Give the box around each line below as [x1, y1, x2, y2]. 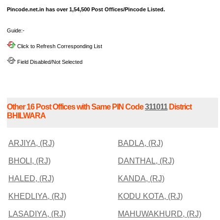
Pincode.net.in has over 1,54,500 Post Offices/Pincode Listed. [7, 6, 165, 13]
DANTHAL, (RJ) [118, 156, 174, 165]
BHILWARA [7, 111, 46, 120]
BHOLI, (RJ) [8, 156, 51, 165]
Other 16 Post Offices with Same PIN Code [7, 102, 145, 111]
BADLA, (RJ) [118, 138, 163, 147]
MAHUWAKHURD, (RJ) [118, 209, 201, 218]
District [167, 102, 192, 111]
